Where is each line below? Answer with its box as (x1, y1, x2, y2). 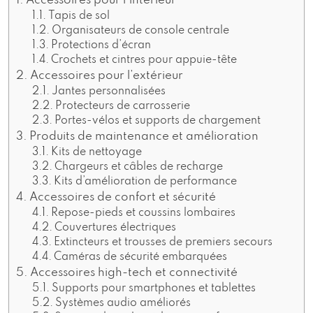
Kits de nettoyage (50, 147, 142, 159)
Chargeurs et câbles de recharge (54, 161, 223, 173)
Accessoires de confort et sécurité (29, 191, 217, 204)
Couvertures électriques (54, 222, 176, 234)
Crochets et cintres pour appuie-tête (50, 54, 237, 66)
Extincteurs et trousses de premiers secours (53, 237, 272, 249)
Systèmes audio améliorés (54, 298, 191, 310)
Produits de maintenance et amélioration (29, 131, 259, 143)
